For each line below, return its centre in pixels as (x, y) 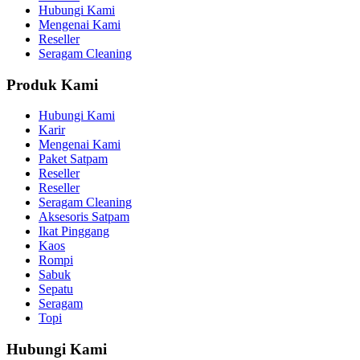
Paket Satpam (73, 159)
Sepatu (56, 289)
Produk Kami (52, 84)
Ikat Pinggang (74, 231)
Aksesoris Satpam (84, 217)
